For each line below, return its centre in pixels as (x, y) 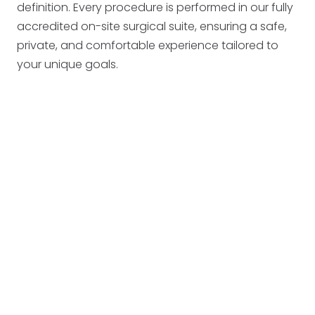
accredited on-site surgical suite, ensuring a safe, (152, 26)
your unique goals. (67, 64)
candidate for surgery (157, 260)
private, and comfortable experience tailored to (148, 45)
